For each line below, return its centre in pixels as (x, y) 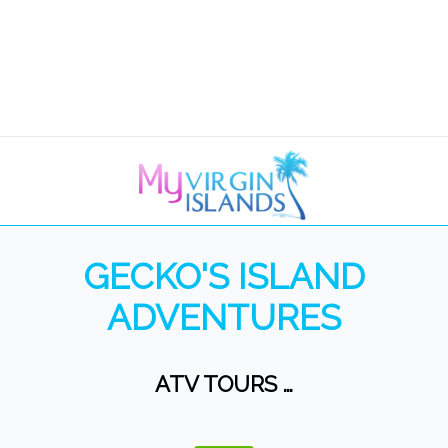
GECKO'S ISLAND (224, 276)
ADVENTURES (224, 317)
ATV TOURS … (224, 384)
